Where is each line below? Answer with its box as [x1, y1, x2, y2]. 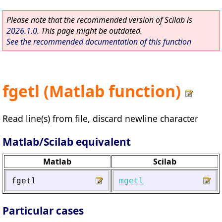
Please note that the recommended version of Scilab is [6, 14, 192, 25]
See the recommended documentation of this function [6, 36, 191, 47]
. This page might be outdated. [37, 25, 142, 36]
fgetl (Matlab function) [2, 80, 181, 102]
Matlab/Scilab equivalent [2, 134, 131, 149]
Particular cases [2, 204, 84, 218]
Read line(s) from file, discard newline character [2, 112, 198, 124]
